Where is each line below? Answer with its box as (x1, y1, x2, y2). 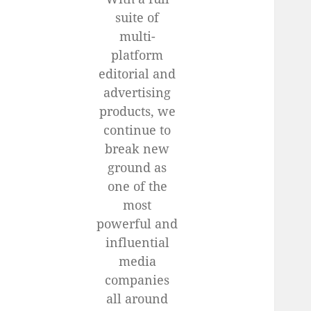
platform (111, 47, 164, 64)
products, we (99, 103, 176, 120)
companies (105, 271, 170, 289)
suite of (115, 9, 160, 26)
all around (106, 290, 169, 308)
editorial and (99, 65, 176, 83)
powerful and (96, 215, 178, 233)
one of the (107, 178, 167, 195)
